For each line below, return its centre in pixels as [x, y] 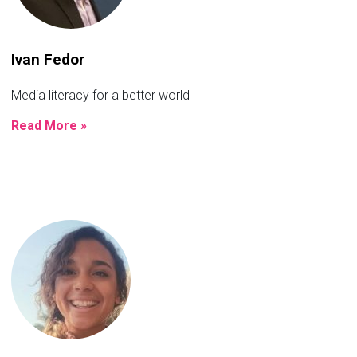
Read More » [49, 125]
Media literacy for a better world [100, 95]
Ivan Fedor [48, 59]
